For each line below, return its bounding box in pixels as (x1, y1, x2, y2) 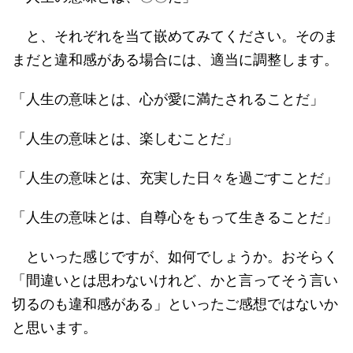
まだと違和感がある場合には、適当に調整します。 (12, 51, 338, 68)
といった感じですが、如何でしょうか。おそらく (12, 248, 338, 265)
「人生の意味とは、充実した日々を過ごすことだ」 (12, 169, 338, 186)
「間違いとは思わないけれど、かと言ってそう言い (12, 272, 338, 288)
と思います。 (12, 319, 97, 336)
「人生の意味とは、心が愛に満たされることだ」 (12, 91, 324, 107)
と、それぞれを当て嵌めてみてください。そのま (12, 28, 338, 44)
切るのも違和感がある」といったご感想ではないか (12, 295, 338, 312)
